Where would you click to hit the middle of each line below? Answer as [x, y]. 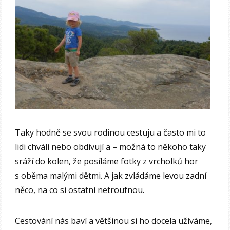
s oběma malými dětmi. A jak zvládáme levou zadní [111, 175]
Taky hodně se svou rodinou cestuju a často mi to [111, 132]
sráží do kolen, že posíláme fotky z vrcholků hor [107, 161]
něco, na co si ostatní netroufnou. [80, 190]
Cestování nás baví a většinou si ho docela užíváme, [114, 221]
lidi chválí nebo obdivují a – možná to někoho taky [111, 147]
